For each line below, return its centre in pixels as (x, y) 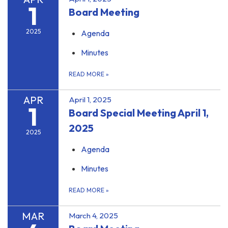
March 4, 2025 (93, 216)
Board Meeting (104, 12)
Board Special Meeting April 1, (139, 113)
